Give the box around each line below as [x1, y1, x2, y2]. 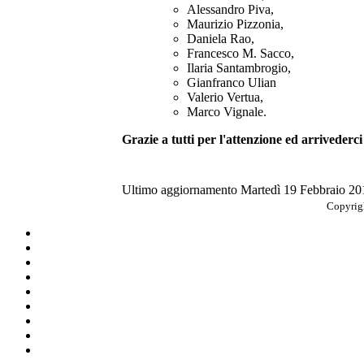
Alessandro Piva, [187, 2, 274, 16]
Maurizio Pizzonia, [187, 16, 284, 31]
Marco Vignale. [187, 104, 266, 119]
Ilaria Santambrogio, [187, 60, 291, 75]
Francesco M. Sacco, [187, 45, 294, 60]
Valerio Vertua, [187, 89, 263, 104]
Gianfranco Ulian [187, 75, 276, 89]
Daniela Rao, [187, 31, 254, 45]
